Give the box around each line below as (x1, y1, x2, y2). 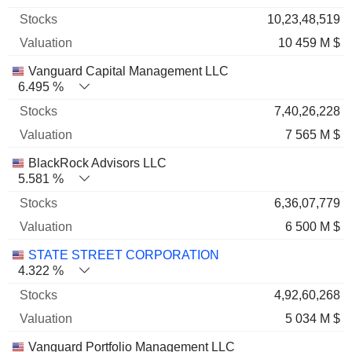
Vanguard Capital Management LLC (28, 64, 229, 78)
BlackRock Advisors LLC (28, 156, 167, 170)
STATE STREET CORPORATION (28, 248, 219, 262)
